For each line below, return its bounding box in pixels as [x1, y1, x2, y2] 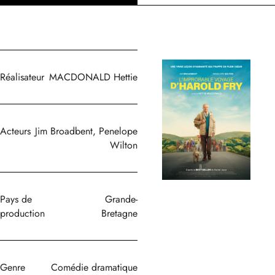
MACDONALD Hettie [48, 70, 137, 85]
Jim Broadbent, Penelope [34, 124, 137, 139]
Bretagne [101, 206, 137, 221]
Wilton [109, 138, 137, 153]
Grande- [104, 192, 137, 207]
